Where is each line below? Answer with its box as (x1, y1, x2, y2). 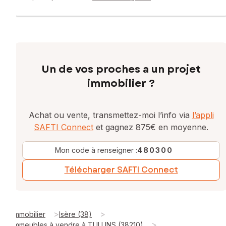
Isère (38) (59, 209, 92, 218)
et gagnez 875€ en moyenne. (93, 122, 208, 132)
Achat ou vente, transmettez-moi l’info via (28, 109, 192, 120)
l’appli (192, 109, 214, 120)
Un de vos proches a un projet (41, 62, 201, 77)
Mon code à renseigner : (55, 145, 137, 154)
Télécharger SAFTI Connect (64, 163, 178, 176)
